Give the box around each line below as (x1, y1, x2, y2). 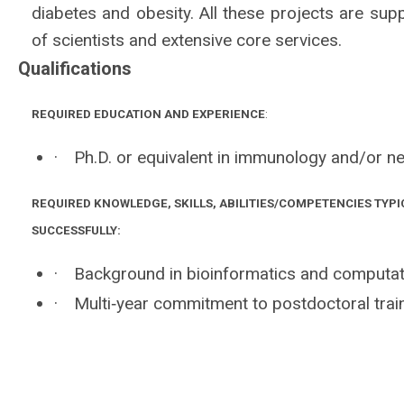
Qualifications (18, 57, 132, 79)
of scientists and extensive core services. (31, 29, 342, 50)
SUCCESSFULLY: (31, 224, 124, 238)
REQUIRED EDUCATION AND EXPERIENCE (31, 106, 265, 121)
